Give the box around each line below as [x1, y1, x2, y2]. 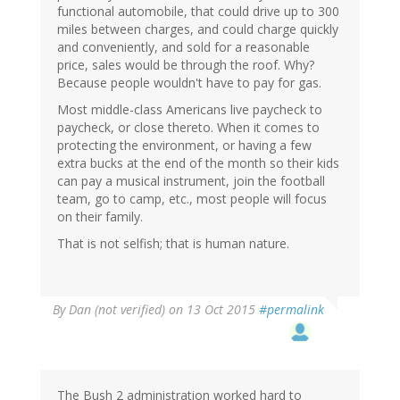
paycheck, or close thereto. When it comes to [57, 118, 320, 136]
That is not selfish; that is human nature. [57, 234, 289, 252]
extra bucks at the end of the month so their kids [57, 154, 339, 171]
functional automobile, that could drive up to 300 [57, 2, 339, 20]
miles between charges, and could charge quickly [57, 20, 338, 37]
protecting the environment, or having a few [57, 136, 312, 154]
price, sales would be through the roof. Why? [57, 55, 314, 73]
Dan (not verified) [69, 300, 165, 318]
